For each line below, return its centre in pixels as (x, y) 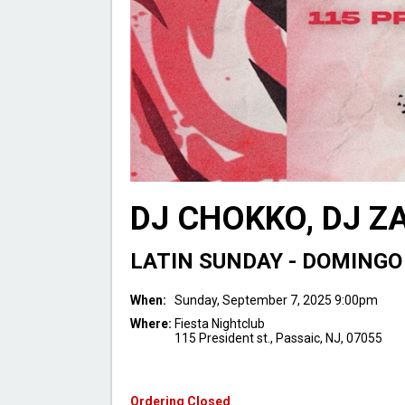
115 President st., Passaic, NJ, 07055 (278, 339)
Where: (152, 324)
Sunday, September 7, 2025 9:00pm (276, 301)
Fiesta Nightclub (220, 324)
